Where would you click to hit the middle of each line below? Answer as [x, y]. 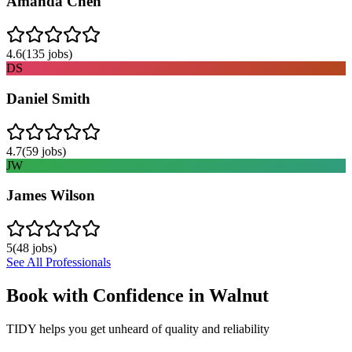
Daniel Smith [48, 98]
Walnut [239, 295]
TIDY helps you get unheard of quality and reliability [138, 328]
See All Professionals [59, 262]
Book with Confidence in [108, 295]
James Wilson [51, 196]
